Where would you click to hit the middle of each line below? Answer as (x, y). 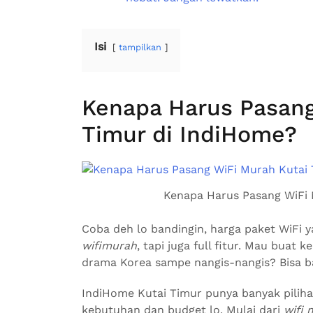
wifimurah (109, 245)
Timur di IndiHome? (189, 134)
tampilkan (140, 47)
